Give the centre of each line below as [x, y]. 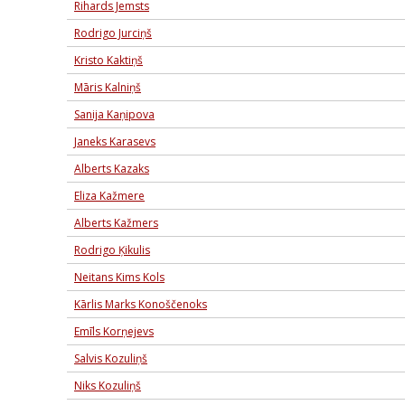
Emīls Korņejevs [114, 331]
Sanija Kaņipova [114, 114]
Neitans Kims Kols [119, 277]
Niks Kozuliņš [108, 386]
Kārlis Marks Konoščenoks [141, 304]
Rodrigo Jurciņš [113, 33]
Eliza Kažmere [109, 196]
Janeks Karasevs [115, 141]
